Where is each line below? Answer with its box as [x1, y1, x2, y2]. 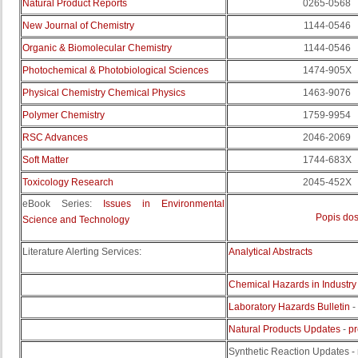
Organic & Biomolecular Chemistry [22, 42, 172, 54]
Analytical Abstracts [229, 246, 312, 257]
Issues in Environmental [103, 198, 225, 209]
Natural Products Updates [229, 324, 340, 335]
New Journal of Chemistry [22, 20, 134, 31]
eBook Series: [22, 198, 103, 209]
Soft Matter [22, 154, 69, 165]
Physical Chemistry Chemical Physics [22, 87, 185, 98]
